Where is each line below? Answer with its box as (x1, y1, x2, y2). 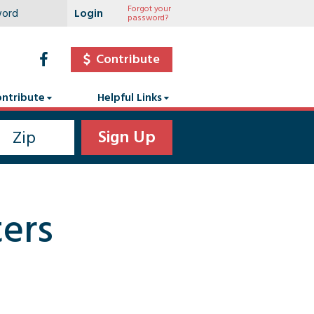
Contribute (96, 49, 160, 69)
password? (128, 11, 168, 25)
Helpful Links (97, 88, 162, 107)
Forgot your (128, 2, 171, 15)
